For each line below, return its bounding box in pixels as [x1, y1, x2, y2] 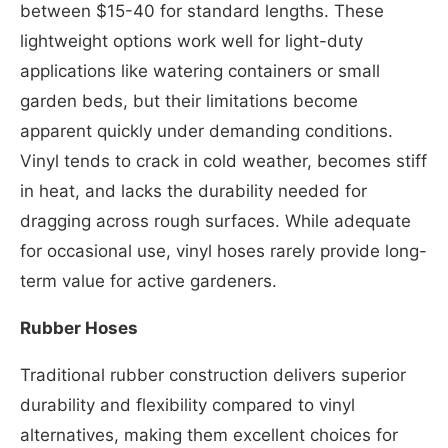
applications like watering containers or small [20, 61, 380, 82]
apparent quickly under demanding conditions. [20, 121, 393, 142]
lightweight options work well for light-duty [20, 31, 363, 52]
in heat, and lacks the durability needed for [20, 181, 367, 202]
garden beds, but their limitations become [20, 91, 358, 112]
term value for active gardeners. [20, 271, 277, 292]
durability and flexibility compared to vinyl [20, 395, 355, 416]
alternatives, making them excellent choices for [20, 425, 398, 446]
